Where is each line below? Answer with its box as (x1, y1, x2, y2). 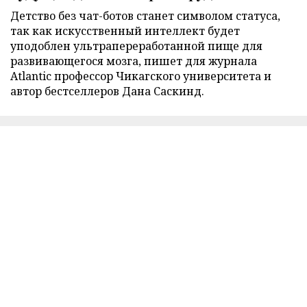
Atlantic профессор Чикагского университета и (10, 68, 271, 84)
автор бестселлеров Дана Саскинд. (10, 83, 204, 99)
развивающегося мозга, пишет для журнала (10, 53, 257, 69)
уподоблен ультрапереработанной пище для (10, 38, 262, 53)
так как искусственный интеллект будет (10, 23, 240, 38)
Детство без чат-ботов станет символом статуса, (10, 8, 280, 23)
